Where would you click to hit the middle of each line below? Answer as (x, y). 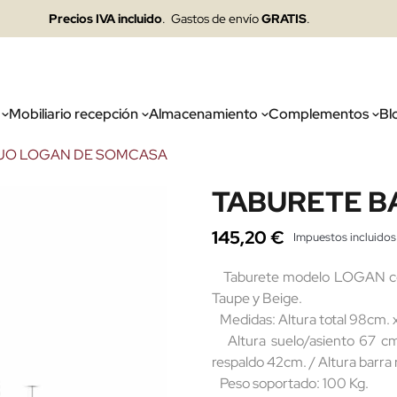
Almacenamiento (203, 114)
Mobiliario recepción (73, 114)
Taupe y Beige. (257, 298)
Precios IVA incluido (105, 19)
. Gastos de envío (210, 19)
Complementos (318, 114)
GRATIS (282, 19)
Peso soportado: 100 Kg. (290, 383)
